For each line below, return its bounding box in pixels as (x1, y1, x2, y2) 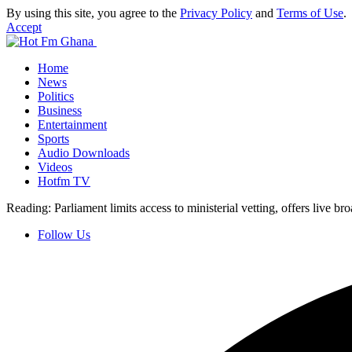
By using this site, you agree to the (6, 6, 180, 20)
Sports (38, 132, 69, 145)
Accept (6, 20, 42, 34)
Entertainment (38, 118, 107, 131)
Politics (38, 90, 74, 103)
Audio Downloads (38, 146, 130, 159)
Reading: (6, 201, 51, 214)
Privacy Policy (180, 6, 252, 20)
